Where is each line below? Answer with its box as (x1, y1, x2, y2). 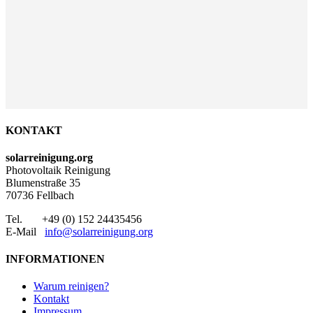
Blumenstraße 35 (6, 176, 80, 189)
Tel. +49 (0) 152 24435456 (6, 212, 142, 225)
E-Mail (6, 225, 45, 238)
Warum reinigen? (34, 280, 109, 293)
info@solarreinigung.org (45, 225, 153, 238)
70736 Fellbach (6, 189, 74, 201)
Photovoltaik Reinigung (6, 163, 110, 176)
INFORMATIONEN (6, 253, 105, 265)
